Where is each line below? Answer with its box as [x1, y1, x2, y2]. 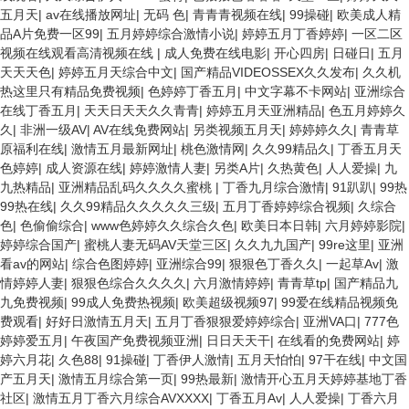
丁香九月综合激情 [223, 180, 325, 194]
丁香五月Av [216, 391, 282, 405]
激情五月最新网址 [71, 142, 173, 156]
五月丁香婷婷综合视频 [223, 199, 351, 214]
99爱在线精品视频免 [281, 295, 398, 309]
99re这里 [319, 237, 371, 252]
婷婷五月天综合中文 [58, 65, 173, 79]
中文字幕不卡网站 [245, 84, 347, 99]
